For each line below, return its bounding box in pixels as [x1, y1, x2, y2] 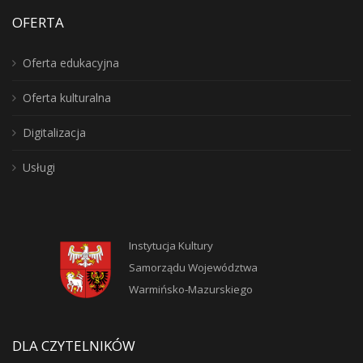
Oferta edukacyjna [23, 55, 119, 70]
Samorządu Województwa [129, 260, 258, 275]
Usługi [23, 160, 55, 175]
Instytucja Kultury [129, 238, 213, 253]
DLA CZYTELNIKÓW [12, 336, 135, 355]
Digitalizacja [23, 125, 86, 140]
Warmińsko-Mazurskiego [129, 282, 253, 297]
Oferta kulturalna [23, 90, 111, 105]
